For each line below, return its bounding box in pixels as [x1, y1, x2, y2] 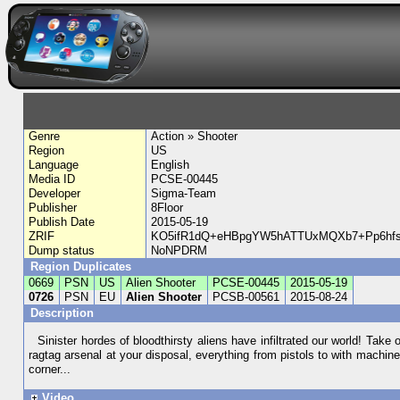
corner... [29, 362, 71, 377]
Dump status [29, 244, 96, 257]
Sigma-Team [150, 187, 216, 200]
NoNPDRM [150, 244, 207, 257]
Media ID [29, 172, 76, 186]
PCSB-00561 [212, 290, 280, 304]
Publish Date [29, 215, 96, 229]
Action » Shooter [150, 129, 237, 143]
